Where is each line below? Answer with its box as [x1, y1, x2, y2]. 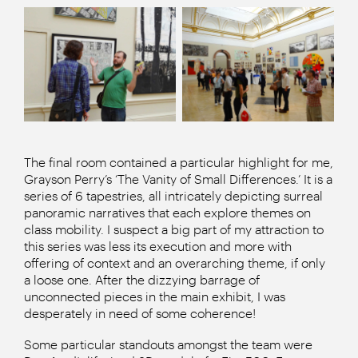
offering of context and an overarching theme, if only [24, 254, 325, 270]
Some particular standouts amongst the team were [24, 336, 312, 352]
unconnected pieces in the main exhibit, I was [24, 288, 285, 304]
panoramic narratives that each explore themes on [24, 204, 311, 220]
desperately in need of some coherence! [24, 304, 256, 320]
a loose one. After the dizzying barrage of [24, 271, 260, 287]
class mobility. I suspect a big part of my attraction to [24, 221, 324, 237]
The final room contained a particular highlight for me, [24, 153, 333, 169]
